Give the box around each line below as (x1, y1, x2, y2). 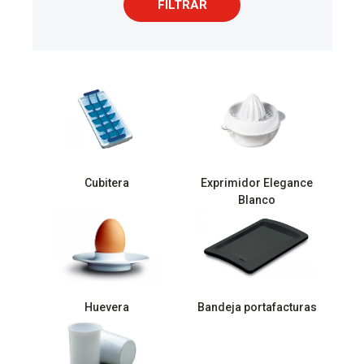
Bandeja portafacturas (197, 301, 317, 314)
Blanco (238, 193, 276, 207)
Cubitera (84, 176, 130, 190)
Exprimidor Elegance (201, 176, 314, 190)
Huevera (84, 301, 130, 314)
